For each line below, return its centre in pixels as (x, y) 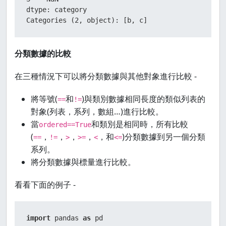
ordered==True (65, 125)
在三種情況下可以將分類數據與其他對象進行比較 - (106, 76)
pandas (67, 218)
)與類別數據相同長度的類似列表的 (144, 99)
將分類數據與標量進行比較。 (83, 162)
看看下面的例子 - (45, 185)
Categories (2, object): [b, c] (87, 20)
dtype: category (56, 10)
